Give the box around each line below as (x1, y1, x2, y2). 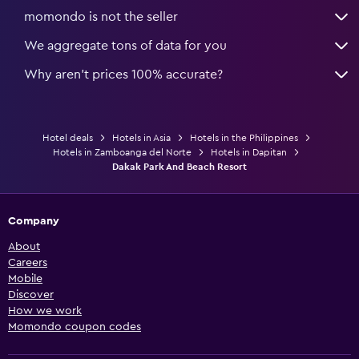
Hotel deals (42, 132, 93, 143)
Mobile (8, 272, 42, 284)
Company (8, 215, 59, 227)
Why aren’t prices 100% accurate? (24, 67, 223, 81)
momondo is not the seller (24, 10, 178, 23)
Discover (8, 288, 54, 301)
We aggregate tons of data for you (24, 38, 227, 52)
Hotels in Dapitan (211, 147, 287, 157)
